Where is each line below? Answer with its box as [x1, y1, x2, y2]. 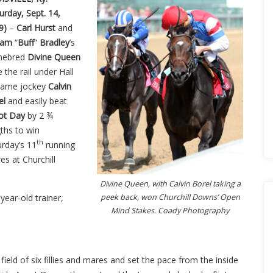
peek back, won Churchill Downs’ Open [100, 191, 240, 202]
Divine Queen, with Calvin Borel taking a [99, 178, 241, 189]
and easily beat [5, 94, 67, 107]
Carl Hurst [16, 21, 55, 34]
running [43, 138, 75, 151]
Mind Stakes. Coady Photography [111, 205, 229, 216]
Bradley [40, 36, 69, 48]
